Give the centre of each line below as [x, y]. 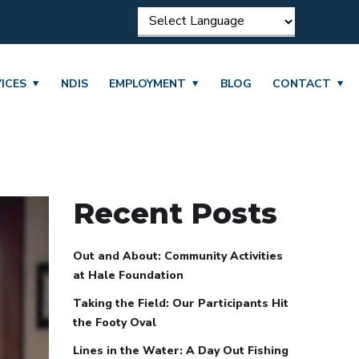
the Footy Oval [115, 323]
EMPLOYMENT [148, 84]
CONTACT [302, 84]
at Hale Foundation [128, 275]
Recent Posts [175, 213]
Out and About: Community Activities [178, 256]
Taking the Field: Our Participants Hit [181, 303]
